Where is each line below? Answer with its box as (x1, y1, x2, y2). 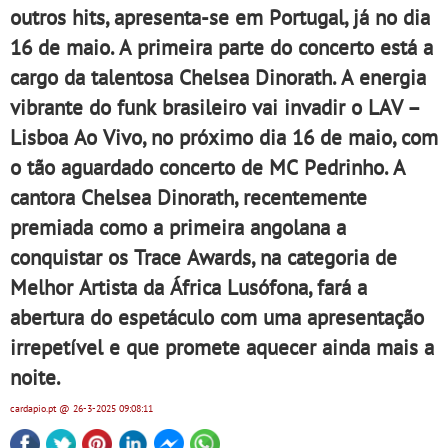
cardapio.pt (10, 402, 59, 415)
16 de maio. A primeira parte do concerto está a (10, 33, 433, 61)
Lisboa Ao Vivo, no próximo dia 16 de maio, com (10, 123, 438, 151)
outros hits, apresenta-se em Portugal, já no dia (10, 3, 430, 31)
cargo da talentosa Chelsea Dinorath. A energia (10, 63, 426, 91)
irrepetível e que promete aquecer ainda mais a (10, 333, 434, 361)
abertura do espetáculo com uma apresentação (10, 303, 424, 331)
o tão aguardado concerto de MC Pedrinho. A (10, 153, 405, 181)
